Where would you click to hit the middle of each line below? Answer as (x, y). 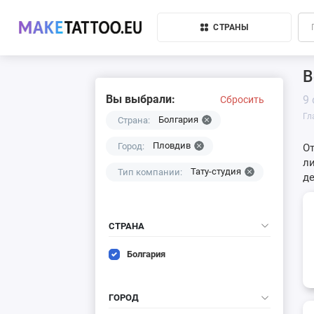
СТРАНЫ (231, 28)
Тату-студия (216, 172)
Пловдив (172, 146)
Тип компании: (150, 172)
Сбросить (243, 99)
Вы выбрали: (141, 99)
